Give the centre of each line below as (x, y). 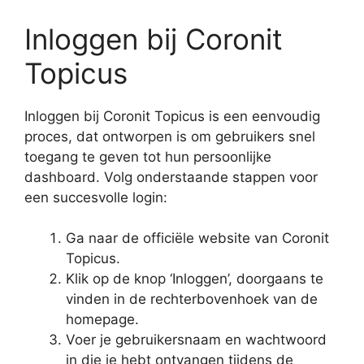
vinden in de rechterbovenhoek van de (192, 299)
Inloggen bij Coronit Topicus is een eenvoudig (172, 116)
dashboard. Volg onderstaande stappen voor (171, 177)
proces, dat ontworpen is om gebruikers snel (170, 136)
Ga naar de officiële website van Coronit (197, 238)
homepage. (102, 319)
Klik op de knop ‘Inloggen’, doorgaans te (195, 279)
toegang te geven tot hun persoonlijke (148, 156)
